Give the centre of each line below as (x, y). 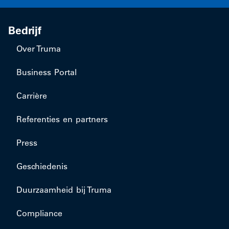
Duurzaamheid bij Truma (64, 190)
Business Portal (47, 72)
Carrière (32, 96)
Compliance (39, 213)
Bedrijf (25, 30)
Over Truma (39, 49)
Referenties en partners (62, 119)
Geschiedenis (42, 166)
